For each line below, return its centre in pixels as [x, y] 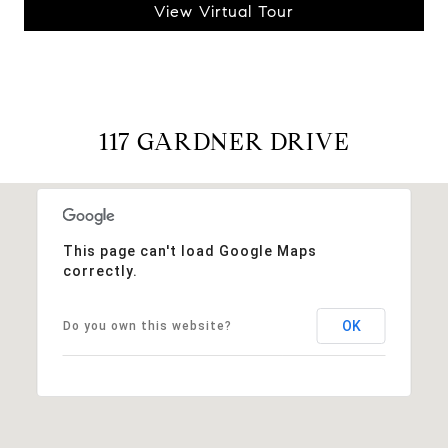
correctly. [100, 270]
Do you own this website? [147, 325]
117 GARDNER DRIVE [224, 141]
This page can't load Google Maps [189, 250]
